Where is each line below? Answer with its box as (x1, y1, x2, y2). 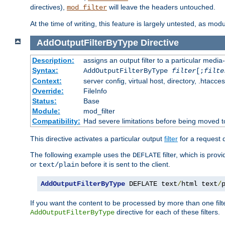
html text (181, 179, 217, 188)
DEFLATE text (125, 179, 177, 188)
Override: (32, 86, 64, 95)
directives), (30, 3, 67, 12)
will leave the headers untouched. (107, 3, 215, 12)
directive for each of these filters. (115, 207, 220, 216)
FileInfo (83, 86, 107, 95)
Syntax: (32, 66, 58, 74)
